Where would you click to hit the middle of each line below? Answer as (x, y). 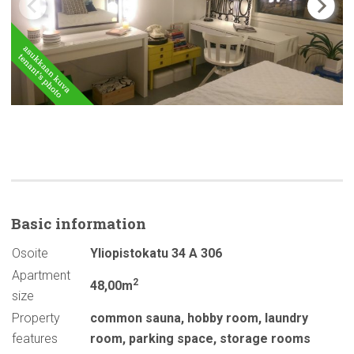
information (101, 224)
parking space (171, 339)
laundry (286, 318)
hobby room (223, 318)
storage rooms (265, 339)
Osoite (30, 254)
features (35, 339)
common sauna (136, 318)
